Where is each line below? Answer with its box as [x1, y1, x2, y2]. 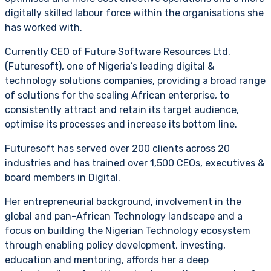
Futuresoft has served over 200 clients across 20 [5, 142, 230, 154]
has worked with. [5, 21, 82, 33]
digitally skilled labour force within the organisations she [5, 7, 264, 19]
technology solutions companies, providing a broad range [5, 74, 266, 87]
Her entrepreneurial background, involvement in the [5, 195, 241, 207]
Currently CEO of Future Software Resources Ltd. [5, 45, 230, 57]
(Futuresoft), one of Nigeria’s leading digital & [5, 60, 214, 72]
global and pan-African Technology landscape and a [5, 210, 243, 222]
